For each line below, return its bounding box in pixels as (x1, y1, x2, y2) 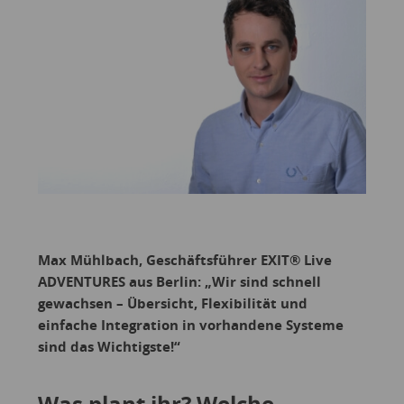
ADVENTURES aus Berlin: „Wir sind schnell (37, 271, 321, 290)
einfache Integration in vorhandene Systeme (37, 315, 344, 334)
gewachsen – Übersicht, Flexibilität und (37, 293, 308, 312)
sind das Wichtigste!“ (37, 336, 180, 355)
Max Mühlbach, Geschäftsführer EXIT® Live (37, 250, 332, 269)
